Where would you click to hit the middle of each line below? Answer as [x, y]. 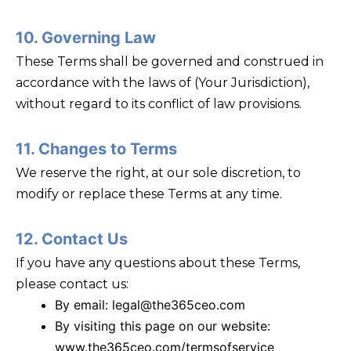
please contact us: [72, 284]
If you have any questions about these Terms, [158, 262]
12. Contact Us [72, 239]
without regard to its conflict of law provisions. [159, 103]
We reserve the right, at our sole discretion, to [158, 172]
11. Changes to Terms [96, 148]
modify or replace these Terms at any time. [149, 194]
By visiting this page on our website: [163, 326]
